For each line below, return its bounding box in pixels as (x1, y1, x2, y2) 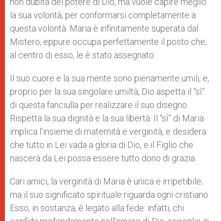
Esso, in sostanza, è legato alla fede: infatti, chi (10, 203, 184, 213)
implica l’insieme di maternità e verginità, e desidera (10, 126, 206, 137)
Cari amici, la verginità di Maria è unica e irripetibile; (10, 176, 203, 186)
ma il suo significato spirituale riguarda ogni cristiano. (10, 189, 210, 200)
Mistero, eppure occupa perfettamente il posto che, (10, 37, 207, 47)
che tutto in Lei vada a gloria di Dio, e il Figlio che (10, 140, 193, 150)
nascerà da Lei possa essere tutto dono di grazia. (10, 153, 196, 163)
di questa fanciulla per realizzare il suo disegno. (10, 100, 188, 110)
